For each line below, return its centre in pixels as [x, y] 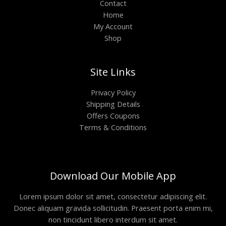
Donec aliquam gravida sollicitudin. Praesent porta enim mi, [113, 208]
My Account [113, 26]
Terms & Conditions [113, 127]
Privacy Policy [113, 92]
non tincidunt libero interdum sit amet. [113, 219]
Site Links [113, 72]
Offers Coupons [113, 115]
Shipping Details [113, 104]
